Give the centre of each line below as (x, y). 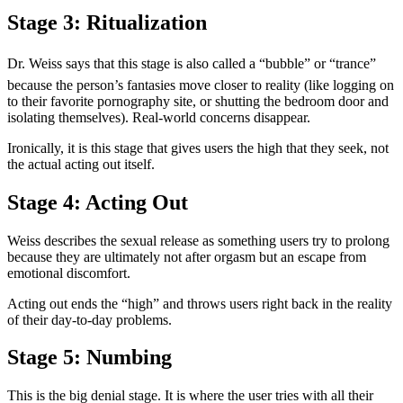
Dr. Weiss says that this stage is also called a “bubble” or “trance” (192, 63)
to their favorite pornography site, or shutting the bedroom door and (198, 101)
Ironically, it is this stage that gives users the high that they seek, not (198, 148)
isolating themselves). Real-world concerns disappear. (159, 117)
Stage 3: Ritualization (107, 22)
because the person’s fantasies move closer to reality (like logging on (201, 85)
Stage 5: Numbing (90, 358)
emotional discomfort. (69, 273)
